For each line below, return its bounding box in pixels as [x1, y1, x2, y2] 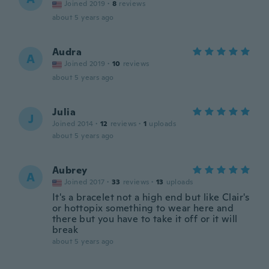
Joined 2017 [64, 177, 105, 187]
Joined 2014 [52, 119, 94, 128]
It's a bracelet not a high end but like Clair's [52, 191, 250, 204]
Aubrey [52, 164, 88, 177]
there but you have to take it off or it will [52, 213, 238, 225]
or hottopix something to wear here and [52, 202, 234, 214]
